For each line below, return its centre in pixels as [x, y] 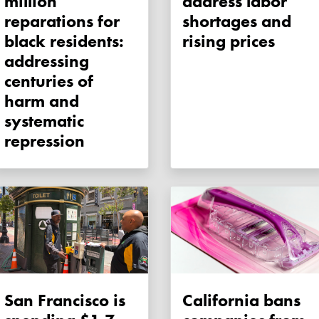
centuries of [49, 81]
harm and [42, 101]
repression [45, 141]
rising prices [229, 41]
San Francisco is [65, 300]
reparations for [62, 21]
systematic [44, 121]
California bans [241, 300]
